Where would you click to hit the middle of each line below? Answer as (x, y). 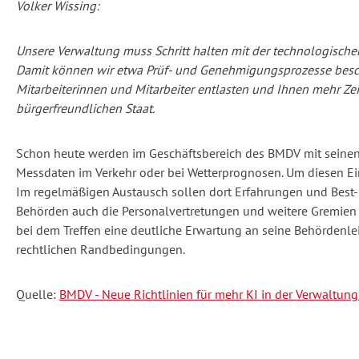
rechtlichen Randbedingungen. (101, 250)
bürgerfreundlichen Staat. (85, 109)
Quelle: (38, 294)
